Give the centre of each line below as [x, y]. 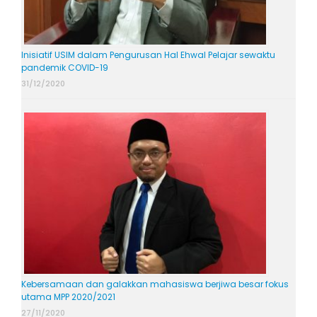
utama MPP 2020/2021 [68, 296]
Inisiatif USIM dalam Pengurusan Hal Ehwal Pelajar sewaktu [148, 54]
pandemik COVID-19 [65, 67]
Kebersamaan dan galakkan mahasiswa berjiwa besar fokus [155, 284]
